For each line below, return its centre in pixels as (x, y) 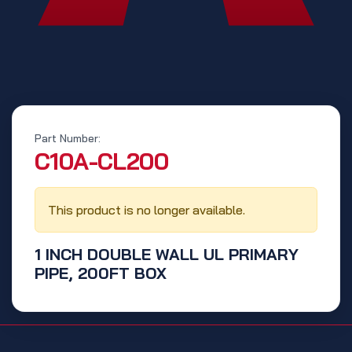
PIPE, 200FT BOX (101, 273)
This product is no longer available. (147, 210)
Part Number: (68, 139)
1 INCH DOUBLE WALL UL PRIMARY (167, 255)
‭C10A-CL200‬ (102, 161)
